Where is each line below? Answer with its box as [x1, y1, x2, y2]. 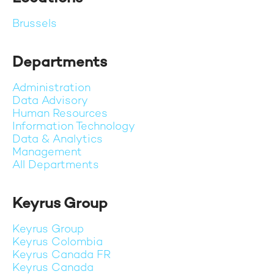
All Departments [12, 160, 99, 171]
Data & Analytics [12, 134, 103, 146]
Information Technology [12, 121, 135, 133]
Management [12, 147, 82, 158]
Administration [12, 83, 91, 94]
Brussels [12, 18, 57, 30]
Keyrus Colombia [12, 237, 103, 248]
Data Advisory [12, 95, 88, 107]
